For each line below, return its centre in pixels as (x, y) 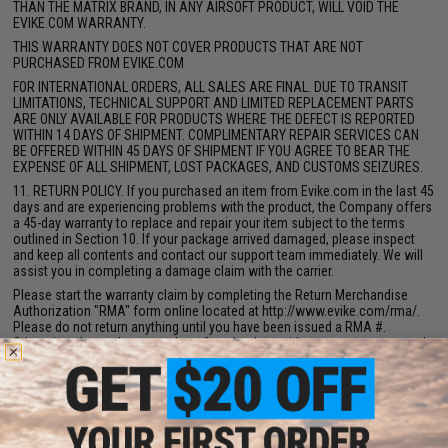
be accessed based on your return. (111, 415)
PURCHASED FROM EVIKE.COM (99, 63)
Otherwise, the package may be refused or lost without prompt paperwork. (223, 343)
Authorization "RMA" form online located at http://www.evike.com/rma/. (217, 311)
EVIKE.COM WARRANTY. (80, 23)
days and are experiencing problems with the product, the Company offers (223, 207)
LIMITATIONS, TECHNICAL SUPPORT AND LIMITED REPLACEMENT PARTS (214, 103)
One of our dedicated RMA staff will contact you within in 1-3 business (213, 367)
